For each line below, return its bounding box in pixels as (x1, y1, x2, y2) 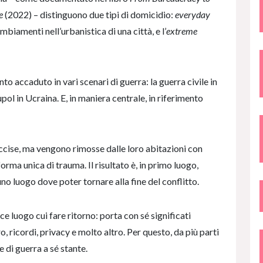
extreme (166, 25, 197, 36)
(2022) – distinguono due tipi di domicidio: (3, 8, 175, 20)
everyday (175, 8, 210, 20)
